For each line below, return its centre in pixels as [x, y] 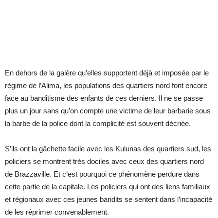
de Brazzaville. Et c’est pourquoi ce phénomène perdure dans [102, 174]
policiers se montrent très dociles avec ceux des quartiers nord [104, 161]
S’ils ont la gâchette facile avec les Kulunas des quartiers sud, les [108, 148]
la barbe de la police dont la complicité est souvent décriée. [98, 123]
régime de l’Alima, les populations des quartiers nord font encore [106, 85]
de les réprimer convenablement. [57, 212]
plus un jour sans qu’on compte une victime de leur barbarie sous [108, 110]
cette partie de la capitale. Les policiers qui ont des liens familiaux [108, 186]
